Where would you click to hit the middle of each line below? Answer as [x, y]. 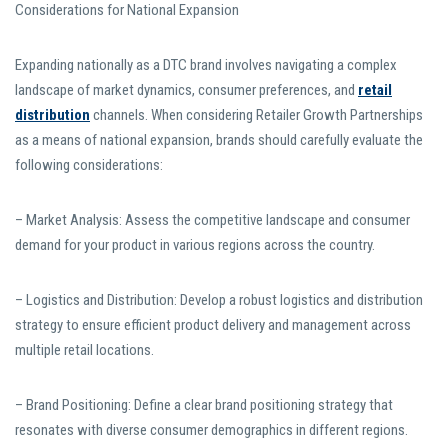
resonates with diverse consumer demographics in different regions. [211, 430]
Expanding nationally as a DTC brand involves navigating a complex [206, 65]
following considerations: [89, 165]
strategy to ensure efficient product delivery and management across [213, 325]
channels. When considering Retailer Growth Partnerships [256, 115]
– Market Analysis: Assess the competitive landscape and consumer [212, 220]
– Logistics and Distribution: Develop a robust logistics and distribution [219, 300]
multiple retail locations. [84, 350]
